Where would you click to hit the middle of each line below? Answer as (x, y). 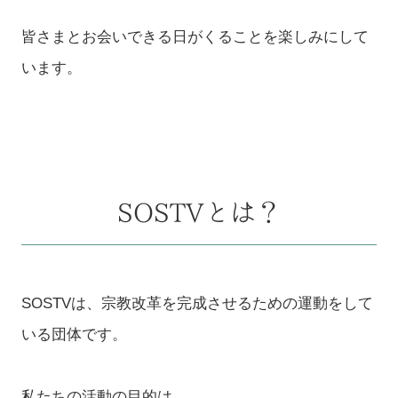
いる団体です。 (74, 334)
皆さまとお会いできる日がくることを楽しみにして (195, 37)
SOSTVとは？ (199, 213)
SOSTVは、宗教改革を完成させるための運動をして (197, 303)
